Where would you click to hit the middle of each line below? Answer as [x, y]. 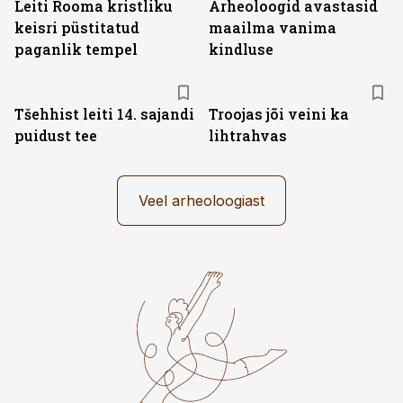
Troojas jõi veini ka [279, 114]
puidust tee [56, 135]
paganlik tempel [76, 49]
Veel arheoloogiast [201, 201]
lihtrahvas [248, 135]
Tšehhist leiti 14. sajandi [104, 114]
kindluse [241, 49]
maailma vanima [273, 27]
